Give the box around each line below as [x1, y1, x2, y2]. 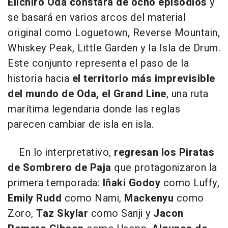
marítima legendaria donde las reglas [8, 101, 180, 117]
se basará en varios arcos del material [8, 10, 186, 25]
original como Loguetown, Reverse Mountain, [8, 25, 220, 40]
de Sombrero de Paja [8, 160, 111, 175]
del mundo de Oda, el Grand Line [8, 86, 166, 101]
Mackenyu [124, 190, 174, 206]
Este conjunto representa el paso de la [8, 55, 189, 71]
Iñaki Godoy [102, 175, 160, 190]
